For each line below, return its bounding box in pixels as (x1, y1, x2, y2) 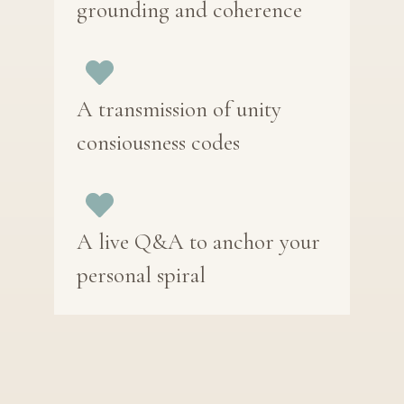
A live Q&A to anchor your (77, 228, 320, 256)
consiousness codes (77, 129, 240, 157)
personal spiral (77, 262, 206, 289)
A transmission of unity (77, 96, 281, 124)
